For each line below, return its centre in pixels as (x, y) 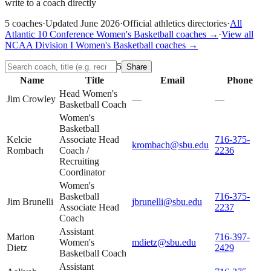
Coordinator (82, 172)
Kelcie (19, 139)
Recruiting (79, 161)
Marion (21, 237)
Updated (63, 23)
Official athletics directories (175, 23)
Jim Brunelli (30, 201)
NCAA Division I (39, 45)
